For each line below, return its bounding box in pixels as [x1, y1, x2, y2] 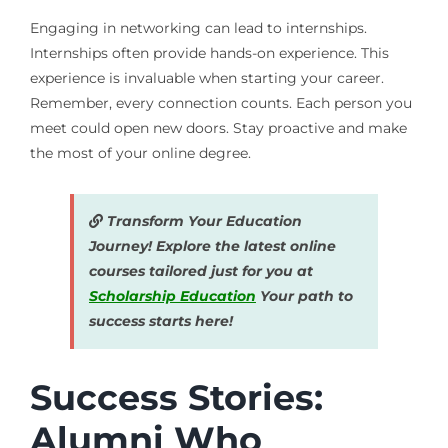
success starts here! [88, 311, 233, 330]
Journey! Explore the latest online [88, 236, 336, 255]
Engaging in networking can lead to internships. [29, 18, 367, 37]
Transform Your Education [102, 211, 302, 230]
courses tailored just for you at [88, 261, 313, 280]
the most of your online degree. [29, 143, 251, 162]
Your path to [255, 286, 353, 305]
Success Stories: [29, 375, 323, 419]
